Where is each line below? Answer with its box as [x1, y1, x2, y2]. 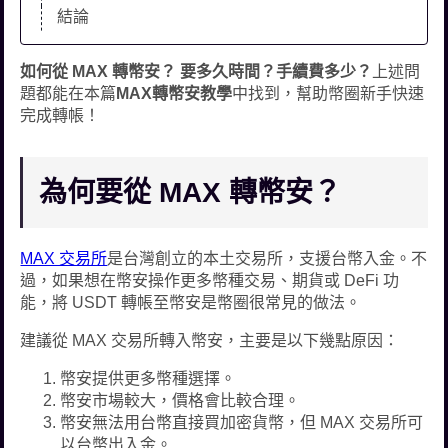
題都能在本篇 [20, 85, 117, 103]
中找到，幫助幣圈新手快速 [232, 85, 425, 103]
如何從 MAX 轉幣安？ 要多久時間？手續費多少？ [20, 63, 373, 81]
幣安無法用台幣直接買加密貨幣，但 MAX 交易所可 [60, 414, 424, 432]
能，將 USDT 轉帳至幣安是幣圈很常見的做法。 [20, 294, 362, 312]
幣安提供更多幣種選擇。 [60, 370, 237, 388]
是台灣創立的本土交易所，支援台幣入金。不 [107, 250, 428, 268]
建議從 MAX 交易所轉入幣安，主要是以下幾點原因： [20, 332, 400, 350]
